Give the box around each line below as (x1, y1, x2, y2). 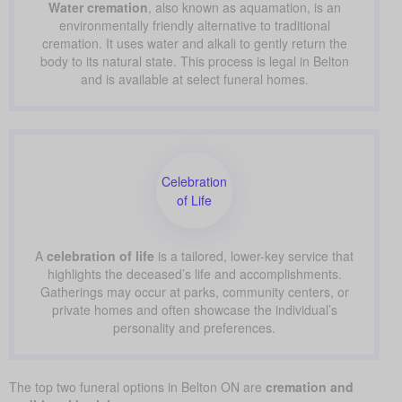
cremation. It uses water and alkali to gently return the (41, 32, 347, 51)
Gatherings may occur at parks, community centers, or (39, 281, 349, 300)
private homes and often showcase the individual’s (51, 299, 337, 318)
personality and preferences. (113, 317, 275, 336)
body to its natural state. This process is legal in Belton (39, 50, 349, 69)
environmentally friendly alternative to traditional (58, 14, 330, 33)
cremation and (266, 376, 354, 395)
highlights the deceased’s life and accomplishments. (47, 263, 342, 282)
